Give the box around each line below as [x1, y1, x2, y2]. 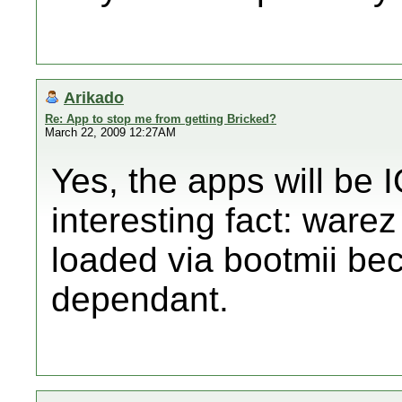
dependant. [51, 280, 229, 319]
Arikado [64, 88, 124, 107]
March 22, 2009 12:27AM [45, 126, 176, 139]
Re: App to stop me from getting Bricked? [45, 112, 276, 126]
